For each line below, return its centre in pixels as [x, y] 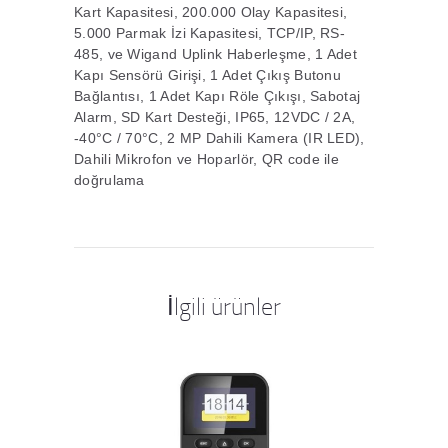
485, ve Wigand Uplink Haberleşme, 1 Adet [216, 53]
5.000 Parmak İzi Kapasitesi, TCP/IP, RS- [210, 32]
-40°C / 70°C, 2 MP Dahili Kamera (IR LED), [219, 137]
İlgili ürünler [224, 305]
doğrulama [109, 179]
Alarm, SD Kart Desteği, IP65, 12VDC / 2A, [215, 116]
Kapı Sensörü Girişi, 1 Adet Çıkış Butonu [208, 74]
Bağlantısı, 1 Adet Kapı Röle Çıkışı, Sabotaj [217, 95]
